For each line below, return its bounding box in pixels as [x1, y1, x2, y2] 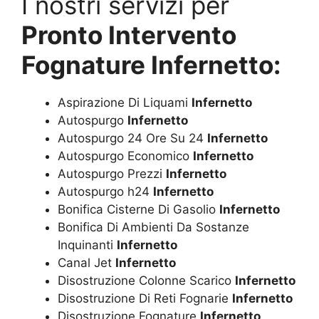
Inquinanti [58, 237, 117, 252]
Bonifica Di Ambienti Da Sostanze [58, 219, 249, 234]
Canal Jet [58, 255, 115, 270]
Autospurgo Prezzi [58, 166, 166, 181]
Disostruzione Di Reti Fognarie [58, 291, 232, 305]
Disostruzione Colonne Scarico [58, 273, 235, 288]
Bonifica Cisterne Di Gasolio [58, 202, 219, 216]
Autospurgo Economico [58, 148, 193, 163]
